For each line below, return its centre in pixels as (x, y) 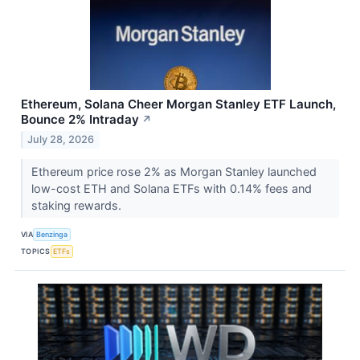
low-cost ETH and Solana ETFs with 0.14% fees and (171, 189)
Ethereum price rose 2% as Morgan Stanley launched (174, 172)
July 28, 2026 (61, 140)
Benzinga (52, 234)
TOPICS (36, 251)
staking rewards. (78, 206)
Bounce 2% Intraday (80, 119)
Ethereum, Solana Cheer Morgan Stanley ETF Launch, (178, 104)
